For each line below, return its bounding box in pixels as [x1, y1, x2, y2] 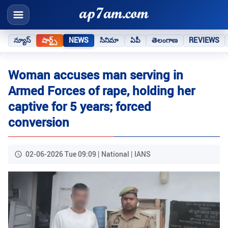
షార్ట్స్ [42, 35, 58, 45]
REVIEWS [189, 35, 220, 45]
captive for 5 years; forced [8, 98, 151, 115]
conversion [8, 114, 69, 131]
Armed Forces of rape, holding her [8, 82, 195, 99]
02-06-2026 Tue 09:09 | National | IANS [25, 149, 151, 159]
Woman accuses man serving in [8, 67, 183, 83]
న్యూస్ [14, 35, 31, 45]
